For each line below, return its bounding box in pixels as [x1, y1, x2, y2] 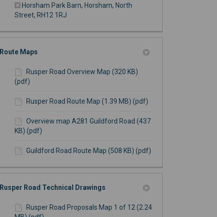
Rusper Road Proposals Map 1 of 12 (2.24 [26, 203, 152, 212]
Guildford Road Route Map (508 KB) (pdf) [26, 147, 151, 155]
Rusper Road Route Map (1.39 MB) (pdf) [26, 97, 148, 106]
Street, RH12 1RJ [14, 11, 67, 19]
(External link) [66, 11, 108, 19]
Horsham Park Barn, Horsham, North [21, 1, 132, 10]
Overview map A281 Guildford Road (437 [26, 117, 151, 125]
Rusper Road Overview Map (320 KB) [26, 68, 138, 76]
